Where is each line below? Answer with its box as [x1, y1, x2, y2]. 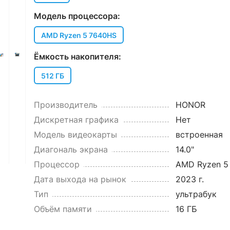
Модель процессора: [33, 11, 120, 21]
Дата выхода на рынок [33, 174, 126, 184]
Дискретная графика [33, 114, 119, 125]
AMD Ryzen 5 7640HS [41, 30, 117, 40]
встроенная [175, 129, 223, 140]
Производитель [33, 100, 98, 110]
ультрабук [175, 189, 217, 199]
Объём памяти [33, 204, 92, 214]
